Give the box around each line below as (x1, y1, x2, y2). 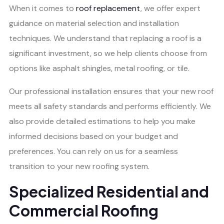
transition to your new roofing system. (9, 161, 149, 172)
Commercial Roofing (9, 201, 158, 220)
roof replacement (76, 3, 140, 14)
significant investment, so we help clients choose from (9, 48, 207, 59)
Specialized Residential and (9, 182, 209, 201)
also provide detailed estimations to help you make (9, 116, 195, 127)
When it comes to (9, 3, 76, 14)
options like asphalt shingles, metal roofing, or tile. (9, 63, 189, 74)
